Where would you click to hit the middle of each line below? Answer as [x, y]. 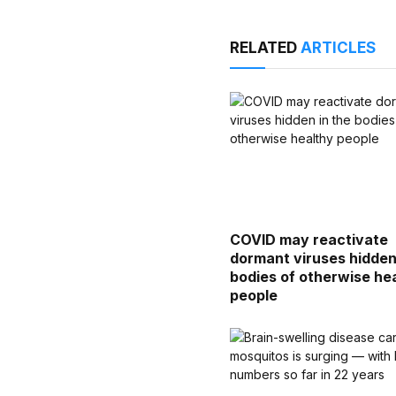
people [254, 296]
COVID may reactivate [309, 240]
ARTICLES [339, 48]
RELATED [266, 48]
